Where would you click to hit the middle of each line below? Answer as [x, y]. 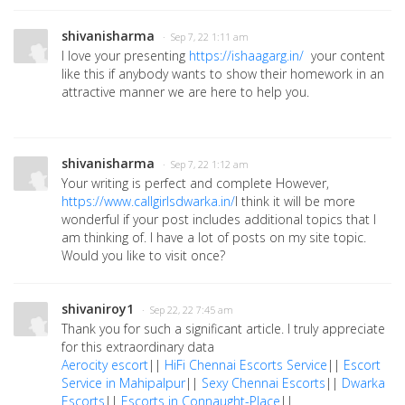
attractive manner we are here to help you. [185, 92]
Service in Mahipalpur [123, 383]
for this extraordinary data [138, 347]
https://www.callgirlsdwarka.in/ [148, 201]
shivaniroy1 [98, 309]
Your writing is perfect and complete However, [195, 183]
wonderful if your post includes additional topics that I [219, 219]
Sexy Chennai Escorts [264, 383]
